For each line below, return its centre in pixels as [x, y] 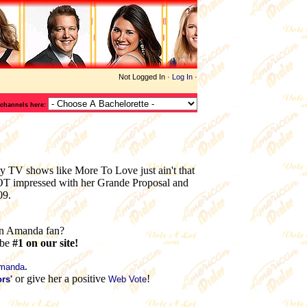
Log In [182, 77]
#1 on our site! [45, 243]
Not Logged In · [144, 77]
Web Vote [127, 280]
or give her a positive [60, 279]
